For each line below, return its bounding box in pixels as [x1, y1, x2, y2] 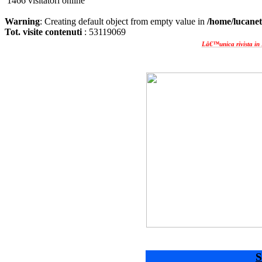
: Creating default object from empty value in [40, 16, 207, 26]
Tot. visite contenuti [5, 27, 82, 37]
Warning [5, 16, 40, 26]
